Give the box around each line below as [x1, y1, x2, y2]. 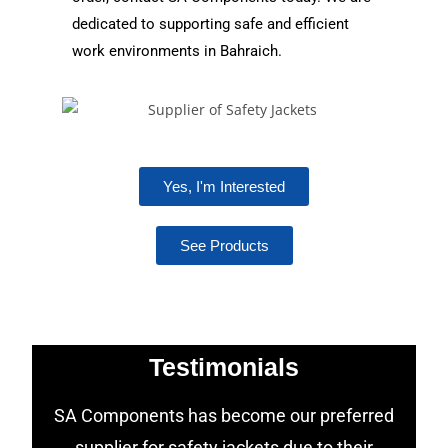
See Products [179, 236, 269, 254]
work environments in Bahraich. [72, 42, 283, 60]
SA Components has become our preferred [54, 404, 394, 426]
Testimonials [149, 352, 299, 381]
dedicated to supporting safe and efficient [72, 15, 350, 33]
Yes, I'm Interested [163, 177, 285, 195]
